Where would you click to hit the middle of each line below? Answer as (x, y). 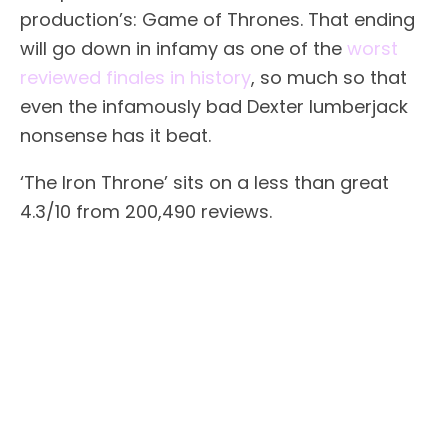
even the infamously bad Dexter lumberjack (214, 106)
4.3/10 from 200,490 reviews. (146, 211)
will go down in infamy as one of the (183, 48)
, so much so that (329, 77)
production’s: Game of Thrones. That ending (217, 19)
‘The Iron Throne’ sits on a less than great (204, 182)
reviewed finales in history (135, 77)
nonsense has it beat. (115, 135)
